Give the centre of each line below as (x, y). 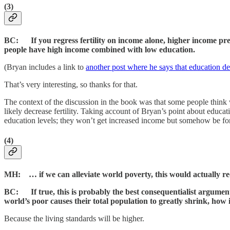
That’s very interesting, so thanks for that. (71, 84)
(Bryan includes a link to (45, 67)
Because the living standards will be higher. (74, 219)
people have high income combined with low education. (100, 49)
